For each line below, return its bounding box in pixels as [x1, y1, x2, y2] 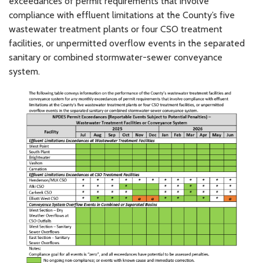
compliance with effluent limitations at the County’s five [9, 9, 235, 21]
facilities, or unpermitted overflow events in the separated [9, 38, 245, 49]
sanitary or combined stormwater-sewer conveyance [9, 52, 222, 63]
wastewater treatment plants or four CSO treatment [9, 23, 222, 35]
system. [9, 66, 40, 77]
